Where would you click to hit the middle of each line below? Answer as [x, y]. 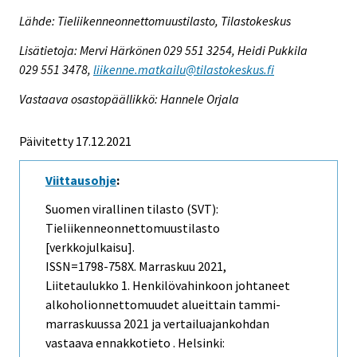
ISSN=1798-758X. [92, 267]
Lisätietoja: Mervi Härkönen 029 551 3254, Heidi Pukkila [163, 50]
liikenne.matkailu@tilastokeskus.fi [184, 69]
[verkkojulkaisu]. [90, 247]
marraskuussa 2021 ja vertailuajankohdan [157, 324]
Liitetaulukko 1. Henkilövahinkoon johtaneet [168, 286]
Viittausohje [81, 180]
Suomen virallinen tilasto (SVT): [132, 209]
